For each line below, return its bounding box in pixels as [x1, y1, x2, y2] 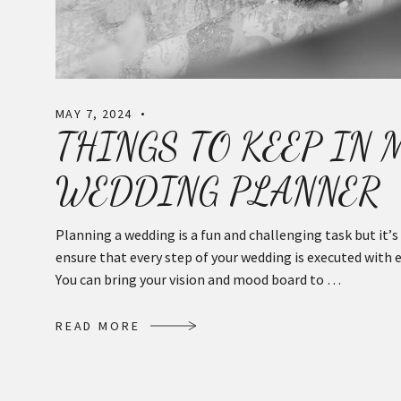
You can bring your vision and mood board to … [55, 270, 341, 289]
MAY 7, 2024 [55, 106, 132, 123]
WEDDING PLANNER [55, 168, 390, 215]
